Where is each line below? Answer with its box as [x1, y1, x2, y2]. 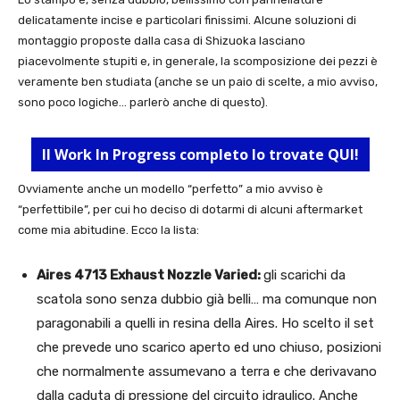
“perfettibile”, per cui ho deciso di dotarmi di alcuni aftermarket [18, 203, 362, 217]
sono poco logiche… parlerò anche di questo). [18, 96, 268, 110]
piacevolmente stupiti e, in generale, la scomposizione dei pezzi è [18, 54, 378, 69]
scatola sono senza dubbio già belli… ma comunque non [37, 291, 377, 308]
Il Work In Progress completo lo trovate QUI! [41, 145, 359, 165]
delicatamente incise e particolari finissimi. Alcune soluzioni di [18, 13, 356, 28]
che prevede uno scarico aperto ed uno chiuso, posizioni [37, 339, 381, 356]
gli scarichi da [263, 267, 346, 284]
